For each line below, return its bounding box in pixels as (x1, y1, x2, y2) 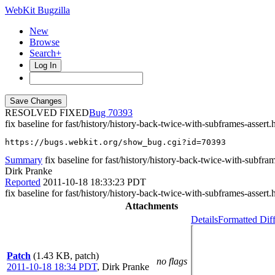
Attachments (125, 201, 178, 211)
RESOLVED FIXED (5, 107, 89, 118)
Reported (5, 177, 41, 187)
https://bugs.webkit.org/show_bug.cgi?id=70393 (5, 137, 226, 147)
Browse (29, 37, 60, 47)
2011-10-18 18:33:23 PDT (43, 177, 146, 187)
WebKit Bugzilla (5, 5, 70, 15)
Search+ (29, 48, 61, 58)
